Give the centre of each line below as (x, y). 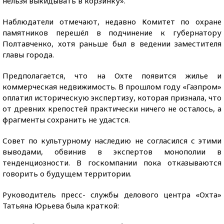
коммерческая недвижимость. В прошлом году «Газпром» (112, 86)
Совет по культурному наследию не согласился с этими (112, 140)
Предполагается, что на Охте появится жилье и (112, 75)
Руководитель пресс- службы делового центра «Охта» (112, 194)
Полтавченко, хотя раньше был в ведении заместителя (112, 43)
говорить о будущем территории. (67, 173)
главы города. (28, 54)
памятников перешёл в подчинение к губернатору (112, 32)
